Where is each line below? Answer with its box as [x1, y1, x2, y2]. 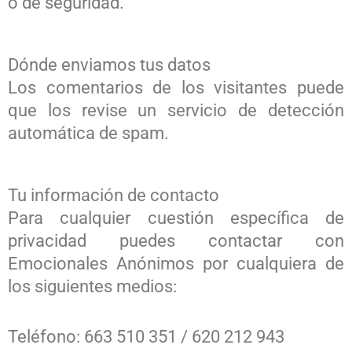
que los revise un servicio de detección [8, 100, 344, 120]
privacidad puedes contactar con [8, 230, 344, 251]
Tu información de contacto [8, 185, 219, 205]
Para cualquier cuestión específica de [8, 207, 344, 228]
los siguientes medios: [8, 276, 177, 296]
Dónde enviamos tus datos [8, 54, 211, 75]
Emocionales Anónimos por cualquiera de [8, 253, 344, 273]
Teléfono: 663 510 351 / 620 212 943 [8, 326, 284, 346]
